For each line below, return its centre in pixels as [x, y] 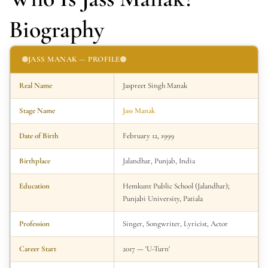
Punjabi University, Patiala [162, 198]
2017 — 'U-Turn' [146, 249]
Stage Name [37, 110]
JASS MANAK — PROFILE [74, 59]
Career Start [37, 249]
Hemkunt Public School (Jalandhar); [176, 186]
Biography [57, 29]
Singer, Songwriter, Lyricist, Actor [175, 223]
